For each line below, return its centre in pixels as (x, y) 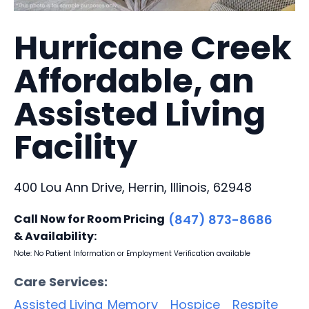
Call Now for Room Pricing (89, 219)
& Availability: (55, 236)
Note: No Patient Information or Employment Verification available (132, 253)
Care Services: (61, 281)
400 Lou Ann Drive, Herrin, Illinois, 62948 (133, 187)
